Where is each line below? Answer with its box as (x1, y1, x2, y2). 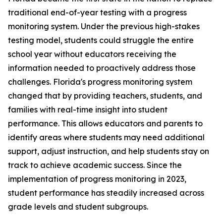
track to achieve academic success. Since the (8, 160, 182, 170)
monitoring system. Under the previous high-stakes (8, 21, 200, 31)
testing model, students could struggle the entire (8, 35, 194, 45)
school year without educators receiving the (8, 49, 176, 59)
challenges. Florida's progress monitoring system (8, 77, 192, 87)
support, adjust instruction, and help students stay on (8, 146, 209, 156)
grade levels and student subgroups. (8, 202, 148, 212)
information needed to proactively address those (8, 63, 196, 73)
